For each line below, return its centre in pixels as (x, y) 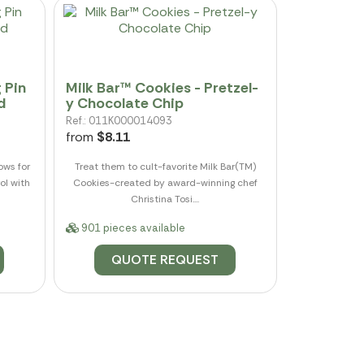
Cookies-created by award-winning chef (165, 182)
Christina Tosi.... (165, 199)
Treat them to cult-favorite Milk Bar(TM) (165, 166)
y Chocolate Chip (124, 103)
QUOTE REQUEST (165, 259)
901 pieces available (132, 227)
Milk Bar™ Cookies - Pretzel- (162, 87)
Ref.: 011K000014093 (119, 120)
